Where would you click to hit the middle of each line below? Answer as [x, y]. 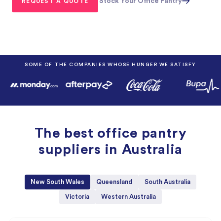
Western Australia [129, 196]
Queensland [114, 182]
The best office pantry [110, 133]
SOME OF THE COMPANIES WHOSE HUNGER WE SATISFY [110, 64]
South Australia [167, 182]
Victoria [77, 196]
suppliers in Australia [110, 149]
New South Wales [57, 182]
